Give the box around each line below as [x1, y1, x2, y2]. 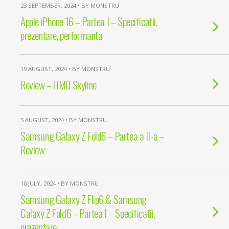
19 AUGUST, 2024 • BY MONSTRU [20, 65, 110, 73]
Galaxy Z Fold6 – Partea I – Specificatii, [20, 205, 155, 221]
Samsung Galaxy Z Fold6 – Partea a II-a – [20, 128, 165, 144]
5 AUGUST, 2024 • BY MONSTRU [20, 116, 107, 124]
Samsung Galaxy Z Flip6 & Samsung [20, 191, 147, 207]
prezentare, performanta [20, 27, 103, 43]
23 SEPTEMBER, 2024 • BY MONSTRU [20, 2, 119, 9]
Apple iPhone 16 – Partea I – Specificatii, [20, 13, 157, 29]
